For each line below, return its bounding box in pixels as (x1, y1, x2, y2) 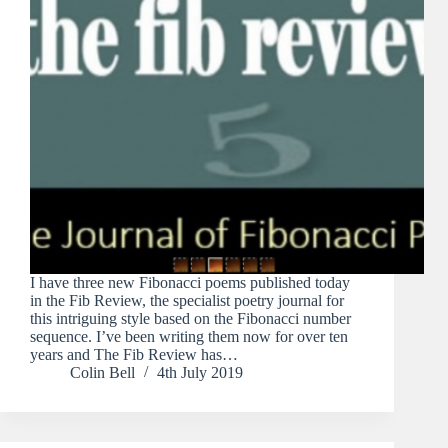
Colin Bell (70, 364, 135, 382)
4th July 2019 (157, 364, 243, 382)
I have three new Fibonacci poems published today (30, 274, 350, 292)
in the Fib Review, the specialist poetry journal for (30, 292, 344, 310)
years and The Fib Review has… (30, 346, 238, 364)
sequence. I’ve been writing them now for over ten (30, 328, 348, 346)
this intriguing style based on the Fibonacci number (30, 310, 351, 328)
